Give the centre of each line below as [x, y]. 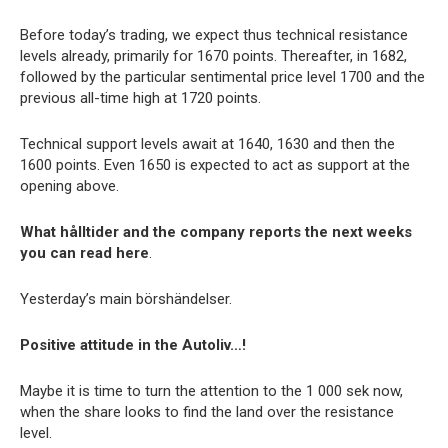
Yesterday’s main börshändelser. [126, 299]
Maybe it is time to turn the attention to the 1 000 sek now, [211, 391]
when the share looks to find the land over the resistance [207, 412]
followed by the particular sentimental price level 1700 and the [222, 77]
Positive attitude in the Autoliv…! [133, 345]
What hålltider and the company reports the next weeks [216, 232]
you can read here [84, 253]
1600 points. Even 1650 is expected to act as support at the [215, 165]
